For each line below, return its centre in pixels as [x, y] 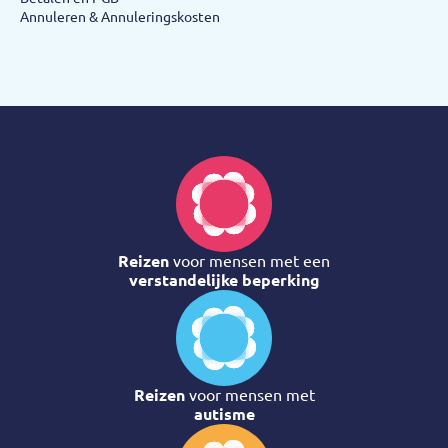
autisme [224, 413]
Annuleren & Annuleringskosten [120, 16]
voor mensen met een [249, 260]
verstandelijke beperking [224, 279]
